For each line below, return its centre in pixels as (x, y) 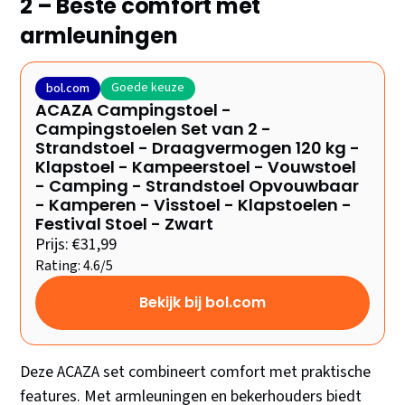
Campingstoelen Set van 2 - (154, 129)
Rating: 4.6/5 (75, 266)
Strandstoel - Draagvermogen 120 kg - (198, 148)
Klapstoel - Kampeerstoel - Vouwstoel (196, 167)
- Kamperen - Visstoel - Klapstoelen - (194, 205)
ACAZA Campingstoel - (134, 110)
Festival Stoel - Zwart (125, 224)
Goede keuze (148, 88)
